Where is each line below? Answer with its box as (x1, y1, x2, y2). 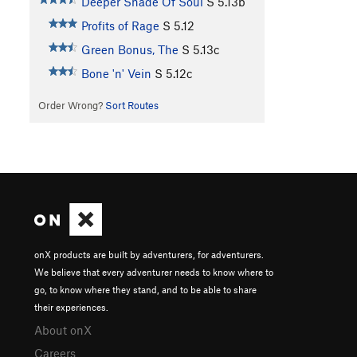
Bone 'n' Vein (80, 66, 151, 81)
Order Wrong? (37, 99, 105, 112)
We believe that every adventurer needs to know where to (34, 266, 273, 278)
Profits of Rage (80, 18, 159, 33)
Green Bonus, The (80, 42, 178, 57)
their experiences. (34, 301, 108, 313)
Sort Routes (104, 99, 159, 112)
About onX (34, 323, 92, 338)
